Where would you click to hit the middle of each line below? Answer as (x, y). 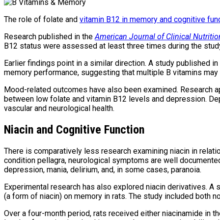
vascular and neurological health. (59, 108)
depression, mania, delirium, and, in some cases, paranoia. (103, 169)
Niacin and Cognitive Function (74, 129)
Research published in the (49, 36)
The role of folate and (42, 19)
